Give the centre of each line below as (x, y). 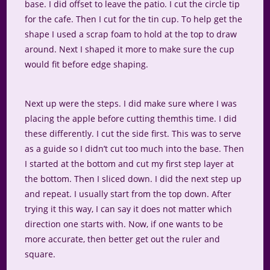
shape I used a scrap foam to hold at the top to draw (131, 34)
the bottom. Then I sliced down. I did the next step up (133, 179)
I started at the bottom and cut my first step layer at (130, 164)
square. (40, 254)
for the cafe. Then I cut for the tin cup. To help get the (134, 19)
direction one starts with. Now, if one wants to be (124, 224)
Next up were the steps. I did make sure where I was (131, 104)
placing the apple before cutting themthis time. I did (131, 119)
